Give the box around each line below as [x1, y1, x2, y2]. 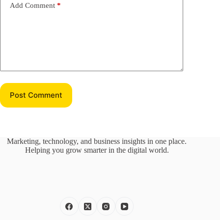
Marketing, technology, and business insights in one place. [7, 137, 187, 145]
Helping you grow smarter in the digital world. [25, 145, 169, 154]
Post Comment [10, 90, 62, 100]
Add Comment [10, 1, 55, 10]
